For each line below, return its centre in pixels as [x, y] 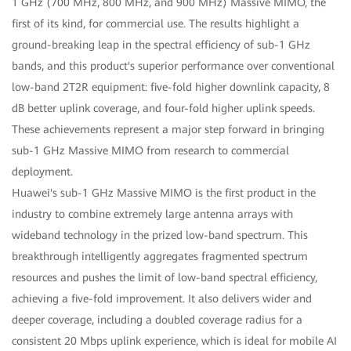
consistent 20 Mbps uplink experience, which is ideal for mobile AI [174, 341]
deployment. [42, 172]
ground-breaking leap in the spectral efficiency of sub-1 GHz [161, 45]
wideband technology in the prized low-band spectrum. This [160, 235]
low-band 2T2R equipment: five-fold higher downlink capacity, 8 [171, 87]
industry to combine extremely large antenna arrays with [152, 214]
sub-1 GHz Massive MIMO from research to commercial [150, 151]
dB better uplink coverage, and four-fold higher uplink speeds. [163, 109]
